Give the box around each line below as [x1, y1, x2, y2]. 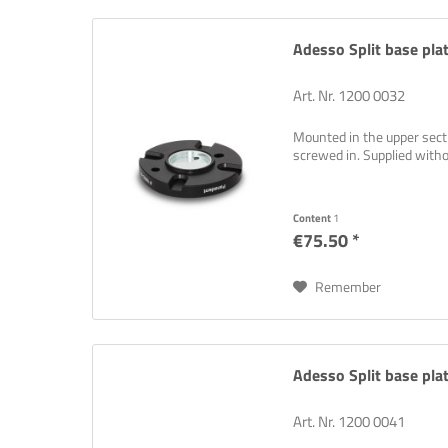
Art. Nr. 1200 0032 [293, 84, 406, 108]
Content [293, 210, 334, 227]
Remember [315, 276, 382, 298]
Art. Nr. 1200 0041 [293, 410, 406, 434]
